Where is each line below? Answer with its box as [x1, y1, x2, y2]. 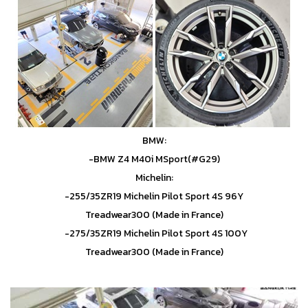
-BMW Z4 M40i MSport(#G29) [88, 152, 220, 167]
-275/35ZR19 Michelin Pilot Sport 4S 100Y [60, 226, 247, 241]
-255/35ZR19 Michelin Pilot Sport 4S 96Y [65, 189, 243, 204]
